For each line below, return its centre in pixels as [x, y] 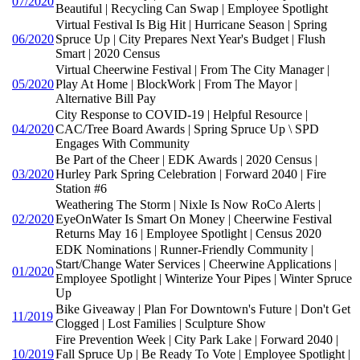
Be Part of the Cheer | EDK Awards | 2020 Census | [186, 159]
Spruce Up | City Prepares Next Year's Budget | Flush [190, 39]
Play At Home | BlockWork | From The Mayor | [176, 84]
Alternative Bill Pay [106, 98]
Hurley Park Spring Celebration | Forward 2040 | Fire [191, 174]
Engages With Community [123, 143]
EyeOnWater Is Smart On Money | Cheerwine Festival [194, 219]
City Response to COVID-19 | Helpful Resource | [182, 114]
